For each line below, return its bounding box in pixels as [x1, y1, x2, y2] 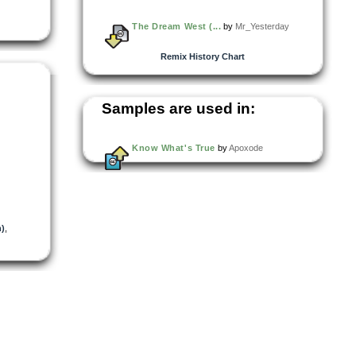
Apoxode [228, 142, 263, 153]
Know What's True [132, 142, 215, 153]
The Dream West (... [132, 21, 222, 31]
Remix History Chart [161, 51, 245, 61]
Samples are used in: [102, 99, 255, 117]
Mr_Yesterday [235, 21, 290, 31]
